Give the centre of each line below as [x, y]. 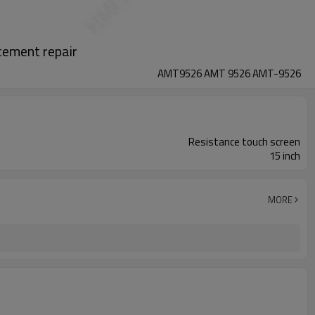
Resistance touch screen [244, 142]
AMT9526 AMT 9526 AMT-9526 [229, 73]
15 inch [285, 156]
